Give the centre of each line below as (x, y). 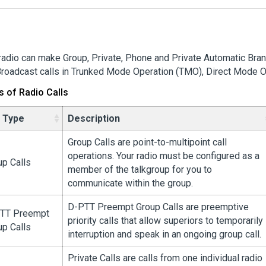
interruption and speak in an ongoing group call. (164, 234)
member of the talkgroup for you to (140, 170)
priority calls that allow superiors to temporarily (165, 221)
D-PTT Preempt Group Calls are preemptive (158, 207)
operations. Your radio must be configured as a (164, 156)
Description (94, 118)
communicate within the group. (130, 183)
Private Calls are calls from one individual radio (165, 258)
